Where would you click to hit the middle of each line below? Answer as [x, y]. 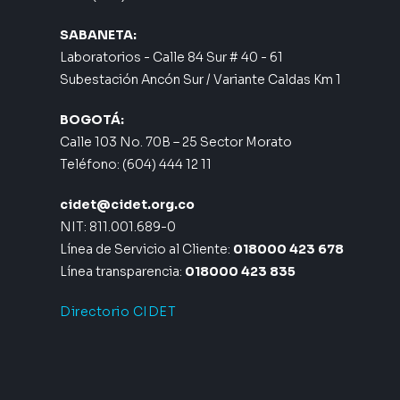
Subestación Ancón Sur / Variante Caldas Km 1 [201, 79]
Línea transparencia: [123, 271]
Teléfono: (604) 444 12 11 [136, 164]
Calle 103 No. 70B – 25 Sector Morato [176, 142]
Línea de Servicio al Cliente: [147, 249]
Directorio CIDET [118, 311]
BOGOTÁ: [92, 119]
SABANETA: [99, 34]
